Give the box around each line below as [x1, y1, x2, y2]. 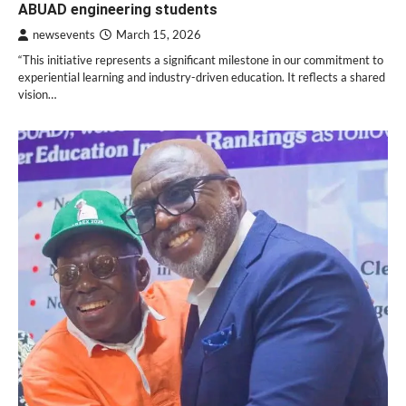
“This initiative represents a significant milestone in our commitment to [18, 52, 383, 67]
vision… [18, 86, 56, 101]
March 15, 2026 [116, 27, 201, 42]
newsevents [33, 27, 95, 42]
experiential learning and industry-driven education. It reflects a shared [18, 69, 385, 84]
